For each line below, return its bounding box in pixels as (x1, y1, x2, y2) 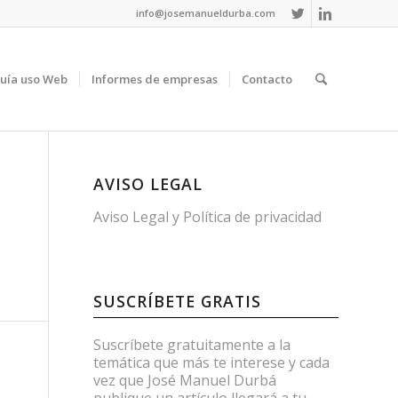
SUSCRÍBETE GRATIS (93, 291, 262, 313)
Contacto (242, 71, 292, 87)
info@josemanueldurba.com (136, 6, 275, 20)
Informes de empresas (92, 71, 218, 87)
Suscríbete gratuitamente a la (93, 335, 291, 355)
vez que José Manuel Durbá (93, 370, 277, 391)
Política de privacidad (183, 206, 322, 227)
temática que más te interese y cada (93, 353, 330, 373)
